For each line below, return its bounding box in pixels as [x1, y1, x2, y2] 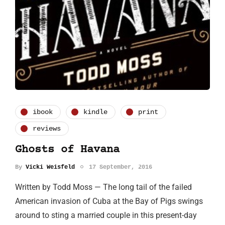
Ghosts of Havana [15, 144, 120, 157]
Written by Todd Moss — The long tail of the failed [15, 182, 192, 192]
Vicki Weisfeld [26, 164, 75, 171]
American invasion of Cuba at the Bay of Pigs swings [15, 196, 203, 206]
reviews [33, 124, 61, 133]
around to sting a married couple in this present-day [15, 210, 197, 220]
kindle [83, 107, 107, 116]
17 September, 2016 [89, 164, 152, 171]
